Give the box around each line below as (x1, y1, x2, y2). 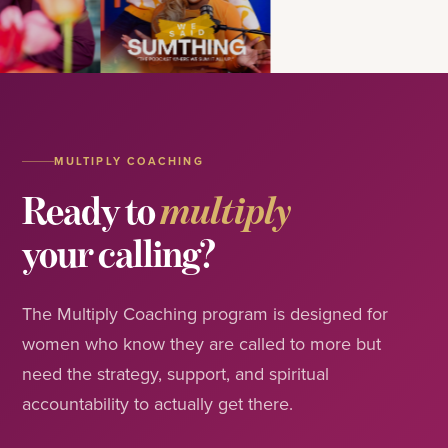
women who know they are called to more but (22, 331, 382, 357)
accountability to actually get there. (22, 391, 294, 417)
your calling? (22, 230, 216, 277)
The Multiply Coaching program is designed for (22, 301, 389, 327)
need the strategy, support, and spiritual (22, 361, 330, 387)
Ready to (22, 187, 162, 234)
